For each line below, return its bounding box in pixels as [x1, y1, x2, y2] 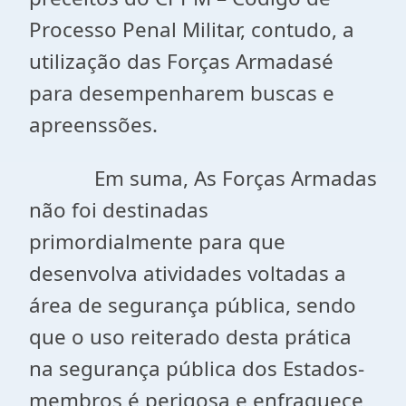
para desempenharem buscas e [29, 79, 334, 107]
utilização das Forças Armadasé [29, 47, 333, 75]
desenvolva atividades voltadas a [29, 259, 346, 287]
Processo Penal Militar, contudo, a [29, 15, 354, 43]
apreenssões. [29, 111, 158, 139]
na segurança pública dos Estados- [29, 354, 364, 382]
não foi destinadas [29, 196, 208, 224]
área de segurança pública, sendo [29, 291, 356, 319]
